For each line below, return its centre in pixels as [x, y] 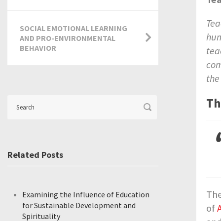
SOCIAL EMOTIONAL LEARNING [74, 28]
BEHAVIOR [38, 48]
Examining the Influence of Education [86, 194]
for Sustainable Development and [79, 205]
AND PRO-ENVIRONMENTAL [68, 38]
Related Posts [35, 155]
